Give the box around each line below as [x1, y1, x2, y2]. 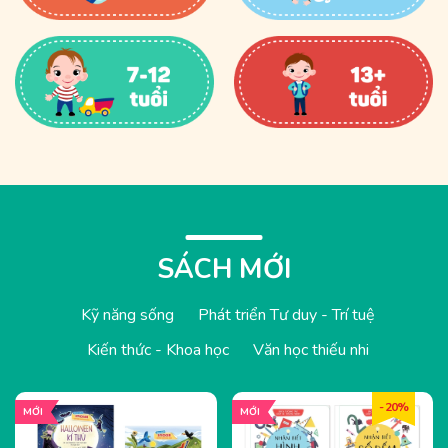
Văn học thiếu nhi [253, 338, 369, 361]
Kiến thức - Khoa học [87, 338, 229, 361]
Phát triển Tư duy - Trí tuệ [198, 303, 375, 326]
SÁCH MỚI [157, 250, 291, 288]
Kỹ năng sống [81, 303, 174, 326]
